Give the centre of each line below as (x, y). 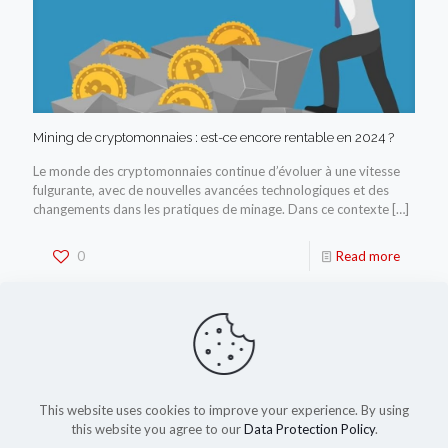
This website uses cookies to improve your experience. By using (224, 410)
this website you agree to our (157, 429)
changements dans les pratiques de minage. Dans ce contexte (211, 208)
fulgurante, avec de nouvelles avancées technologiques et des (211, 189)
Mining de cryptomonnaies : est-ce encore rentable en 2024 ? (213, 137)
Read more (368, 255)
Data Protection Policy (309, 429)
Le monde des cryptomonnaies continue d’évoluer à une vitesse (216, 170)
